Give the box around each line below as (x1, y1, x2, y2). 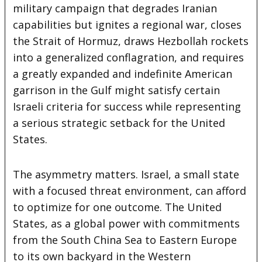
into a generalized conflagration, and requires (13, 50, 244, 64)
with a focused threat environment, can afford (13, 183, 247, 198)
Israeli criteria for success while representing (13, 99, 242, 113)
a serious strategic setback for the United (13, 115, 226, 130)
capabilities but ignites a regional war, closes (13, 17, 242, 32)
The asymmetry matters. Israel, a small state (13, 167, 240, 181)
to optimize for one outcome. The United (13, 199, 222, 214)
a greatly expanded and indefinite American (13, 66, 233, 81)
